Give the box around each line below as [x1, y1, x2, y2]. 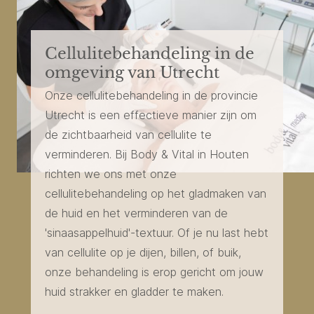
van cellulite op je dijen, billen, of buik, [45, 245, 241, 259]
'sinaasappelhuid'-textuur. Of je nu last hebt [45, 226, 268, 240]
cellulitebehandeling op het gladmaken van [45, 186, 266, 200]
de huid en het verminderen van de [45, 206, 228, 220]
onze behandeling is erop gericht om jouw [45, 265, 264, 279]
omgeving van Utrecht [45, 63, 224, 82]
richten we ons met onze [45, 167, 177, 181]
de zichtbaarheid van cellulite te [45, 128, 212, 142]
